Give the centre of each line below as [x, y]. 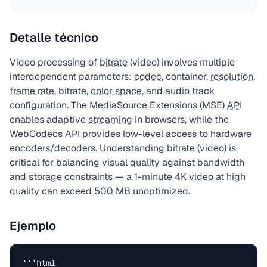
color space [116, 91]
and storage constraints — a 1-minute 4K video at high [128, 177]
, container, [186, 77]
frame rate [32, 91]
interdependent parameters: [72, 77]
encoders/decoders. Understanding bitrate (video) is [123, 148]
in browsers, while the [181, 119]
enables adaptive [49, 119]
